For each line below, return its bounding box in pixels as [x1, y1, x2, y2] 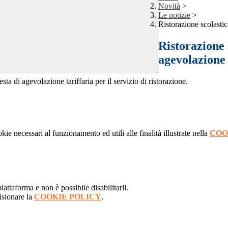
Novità [158, 2, 180, 11]
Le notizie [158, 11, 190, 20]
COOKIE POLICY [34, 192, 101, 202]
